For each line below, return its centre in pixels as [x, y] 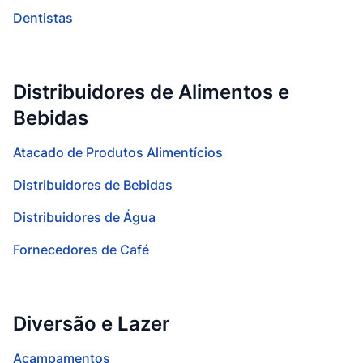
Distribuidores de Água [84, 217]
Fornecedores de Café [81, 250]
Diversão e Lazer [92, 324]
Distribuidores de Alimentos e [151, 92]
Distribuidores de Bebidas [93, 185]
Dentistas [43, 18]
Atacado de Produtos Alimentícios [118, 152]
